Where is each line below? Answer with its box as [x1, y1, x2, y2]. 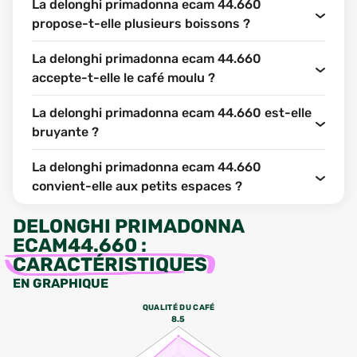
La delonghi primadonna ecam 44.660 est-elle [32, 105, 312, 120]
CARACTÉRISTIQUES [13, 253, 207, 276]
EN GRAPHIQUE [13, 276, 108, 291]
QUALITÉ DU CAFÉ [142, 302, 215, 312]
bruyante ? [32, 124, 99, 139]
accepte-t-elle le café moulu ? [32, 70, 215, 85]
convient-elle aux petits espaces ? [32, 178, 242, 194]
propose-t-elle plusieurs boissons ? [32, 16, 250, 31]
